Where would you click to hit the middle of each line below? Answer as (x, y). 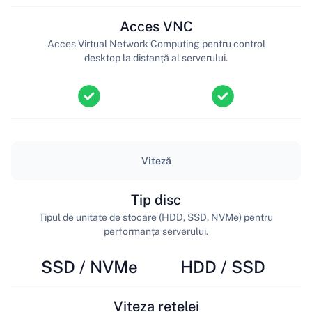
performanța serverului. (156, 231)
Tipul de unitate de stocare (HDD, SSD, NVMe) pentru (156, 217)
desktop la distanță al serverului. (156, 57)
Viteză (156, 161)
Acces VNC (156, 26)
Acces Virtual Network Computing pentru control (156, 44)
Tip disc (156, 200)
